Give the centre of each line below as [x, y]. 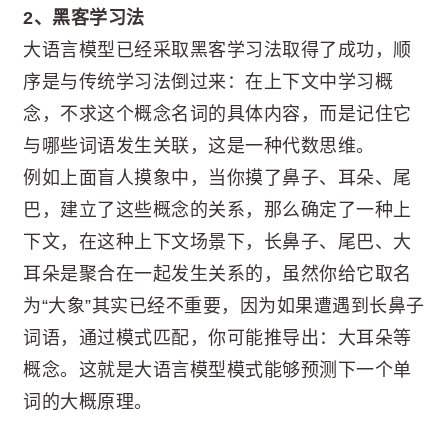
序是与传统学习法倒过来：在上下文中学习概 [208, 81]
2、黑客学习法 [84, 17]
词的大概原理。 [88, 401]
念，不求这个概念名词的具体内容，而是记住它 [217, 113]
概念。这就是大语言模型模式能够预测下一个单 [217, 369]
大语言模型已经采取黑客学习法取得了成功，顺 [217, 49]
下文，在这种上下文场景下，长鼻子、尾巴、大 [217, 241]
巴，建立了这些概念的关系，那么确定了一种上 [217, 209]
